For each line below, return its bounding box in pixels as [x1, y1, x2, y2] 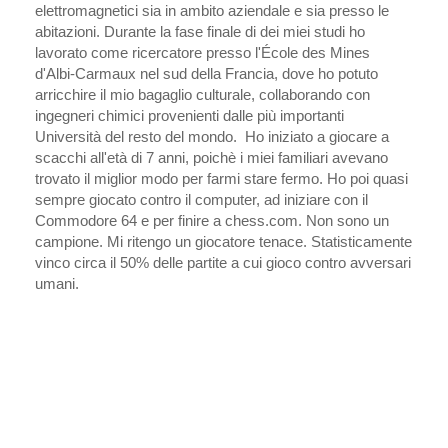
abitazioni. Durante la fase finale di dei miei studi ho [35, 24, 365, 40]
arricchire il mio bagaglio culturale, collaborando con [35, 87, 370, 103]
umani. [35, 276, 79, 292]
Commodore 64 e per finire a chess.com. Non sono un [35, 213, 389, 229]
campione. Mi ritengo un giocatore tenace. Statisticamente [35, 234, 412, 250]
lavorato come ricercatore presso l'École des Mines [35, 45, 370, 61]
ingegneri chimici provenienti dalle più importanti [35, 108, 344, 124]
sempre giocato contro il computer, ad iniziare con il [35, 192, 368, 208]
